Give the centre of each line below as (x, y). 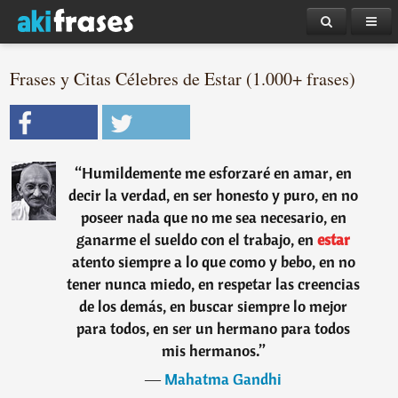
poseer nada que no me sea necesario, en (213, 217)
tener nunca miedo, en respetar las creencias (214, 284)
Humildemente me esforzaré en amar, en (217, 173)
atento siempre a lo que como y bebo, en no (213, 262)
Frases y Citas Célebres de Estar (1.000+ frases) (183, 79)
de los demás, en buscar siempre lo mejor (214, 306)
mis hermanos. (210, 350)
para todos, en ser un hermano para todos (214, 328)
